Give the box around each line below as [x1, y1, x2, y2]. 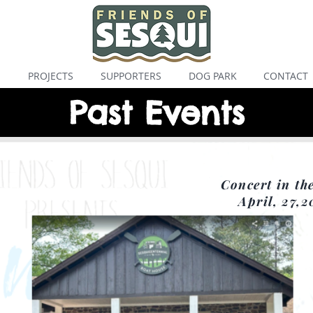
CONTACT [263, 69, 308, 82]
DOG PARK [188, 69, 237, 82]
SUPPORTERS [100, 69, 161, 82]
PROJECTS [27, 69, 73, 82]
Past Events [68, 93, 245, 133]
